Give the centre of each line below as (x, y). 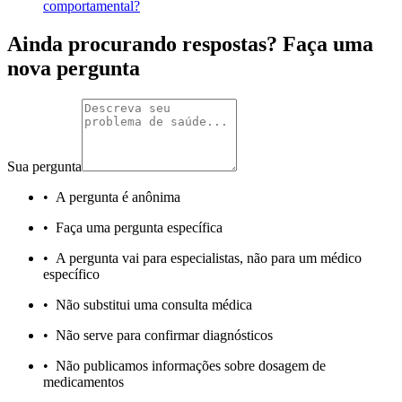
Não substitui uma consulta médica (154, 304)
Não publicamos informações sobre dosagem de (191, 365)
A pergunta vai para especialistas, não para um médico (209, 258)
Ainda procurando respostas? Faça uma (190, 44)
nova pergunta (74, 69)
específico (71, 274)
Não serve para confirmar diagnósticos (164, 335)
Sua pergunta (44, 166)
